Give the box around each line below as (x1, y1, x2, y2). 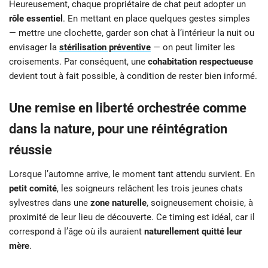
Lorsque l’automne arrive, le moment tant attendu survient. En (9, 168, 255, 179)
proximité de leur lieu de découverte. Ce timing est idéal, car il (9, 211, 255, 223)
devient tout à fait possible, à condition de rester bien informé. (9, 70, 257, 81)
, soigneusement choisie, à (147, 197, 253, 208)
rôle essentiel (9, 13, 63, 24)
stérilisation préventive (59, 41, 151, 53)
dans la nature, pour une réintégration (9, 121, 227, 136)
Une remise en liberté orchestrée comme (9, 100, 246, 115)
